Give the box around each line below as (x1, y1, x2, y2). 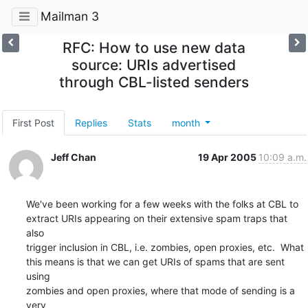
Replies (74, 116, 107, 129)
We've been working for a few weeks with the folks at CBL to (25, 197, 298, 210)
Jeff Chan (50, 151, 96, 163)
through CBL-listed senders (58, 73, 249, 91)
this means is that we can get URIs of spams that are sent (25, 255, 285, 267)
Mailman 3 (40, 9, 99, 24)
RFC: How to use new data (62, 38, 245, 56)
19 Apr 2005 (197, 151, 258, 163)
